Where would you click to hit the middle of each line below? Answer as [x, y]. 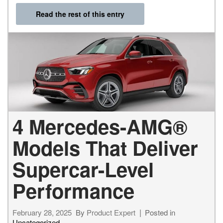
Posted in [160, 213]
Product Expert [111, 213]
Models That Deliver [105, 148]
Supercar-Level [83, 169]
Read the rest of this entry [80, 14]
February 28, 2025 [42, 213]
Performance [73, 191]
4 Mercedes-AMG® [100, 126]
